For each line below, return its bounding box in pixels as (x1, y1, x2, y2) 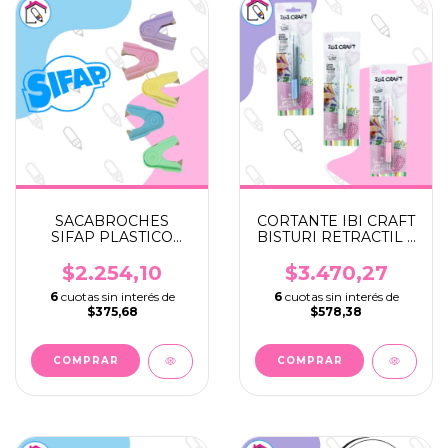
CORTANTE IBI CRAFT (257, 212, 415, 231)
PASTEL (84, 244, 140, 263)
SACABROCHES (55, 212, 169, 231)
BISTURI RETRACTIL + (256, 228, 416, 247)
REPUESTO (295, 244, 377, 263)
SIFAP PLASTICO (51, 228, 173, 247)
